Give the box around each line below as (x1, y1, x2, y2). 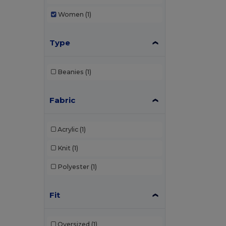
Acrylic (57, 126, 78, 134)
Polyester (57, 163, 89, 171)
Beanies (57, 68, 84, 76)
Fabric (49, 95, 76, 105)
